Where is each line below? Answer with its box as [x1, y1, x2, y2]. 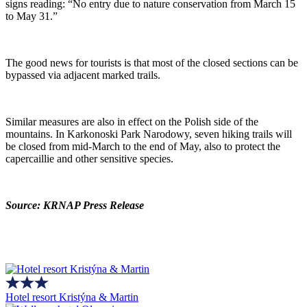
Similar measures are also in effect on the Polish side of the [5, 115, 258, 127]
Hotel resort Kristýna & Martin [5, 291, 138, 303]
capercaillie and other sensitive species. [5, 152, 173, 164]
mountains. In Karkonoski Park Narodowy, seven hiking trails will [5, 127, 292, 140]
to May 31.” [5, 10, 58, 22]
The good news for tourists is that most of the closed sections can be [5, 56, 298, 69]
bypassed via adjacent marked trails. [5, 69, 160, 81]
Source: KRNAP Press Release [5, 199, 144, 211]
